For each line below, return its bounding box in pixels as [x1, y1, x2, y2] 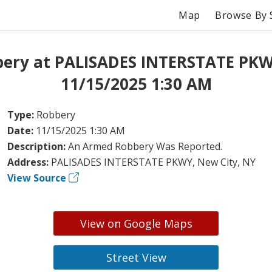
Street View [106, 250, 166, 265]
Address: [7, 155, 51, 169]
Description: [7, 139, 68, 153]
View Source [7, 171, 66, 185]
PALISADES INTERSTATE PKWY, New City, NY [50, 155, 256, 169]
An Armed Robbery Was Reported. [67, 139, 222, 153]
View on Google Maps [80, 216, 192, 231]
